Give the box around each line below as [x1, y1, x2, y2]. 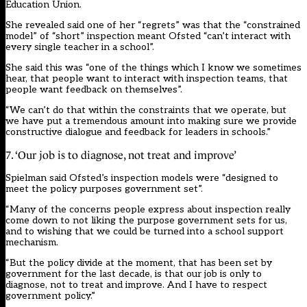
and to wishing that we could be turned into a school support [5, 225, 284, 238]
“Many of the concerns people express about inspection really [5, 204, 291, 216]
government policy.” [5, 290, 95, 302]
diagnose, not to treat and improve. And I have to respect [5, 279, 267, 291]
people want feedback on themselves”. [5, 84, 182, 96]
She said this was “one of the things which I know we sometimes [5, 62, 302, 74]
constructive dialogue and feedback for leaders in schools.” [5, 126, 271, 138]
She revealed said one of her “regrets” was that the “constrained [5, 19, 300, 32]
